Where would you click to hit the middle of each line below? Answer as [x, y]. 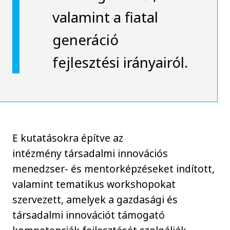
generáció [85, 40]
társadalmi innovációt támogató [89, 215]
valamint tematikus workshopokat [94, 184]
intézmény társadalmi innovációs [90, 154]
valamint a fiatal [105, 17]
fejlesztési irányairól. [120, 62]
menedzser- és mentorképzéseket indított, [114, 169]
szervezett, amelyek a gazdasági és [95, 200]
